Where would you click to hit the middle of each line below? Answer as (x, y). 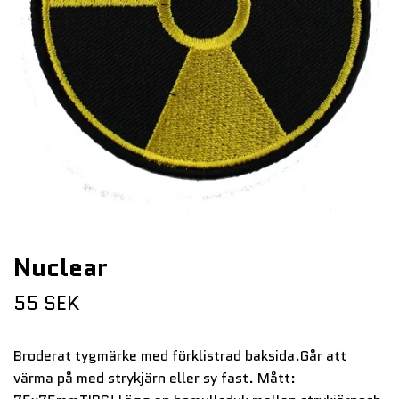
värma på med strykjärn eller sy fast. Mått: (155, 378)
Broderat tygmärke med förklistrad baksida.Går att (180, 355)
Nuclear (61, 267)
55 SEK (46, 303)
